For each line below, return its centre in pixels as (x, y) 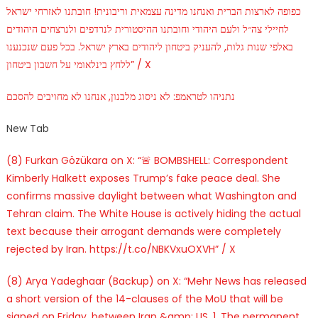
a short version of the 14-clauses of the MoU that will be (144, 298)
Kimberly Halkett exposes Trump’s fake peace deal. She (143, 178)
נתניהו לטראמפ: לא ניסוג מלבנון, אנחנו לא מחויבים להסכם (120, 96)
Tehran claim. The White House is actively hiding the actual (153, 213)
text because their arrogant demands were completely (143, 231)
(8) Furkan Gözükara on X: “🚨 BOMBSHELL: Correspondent (147, 160)
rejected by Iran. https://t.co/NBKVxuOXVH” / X (121, 249)
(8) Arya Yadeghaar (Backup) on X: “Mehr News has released (156, 281)
